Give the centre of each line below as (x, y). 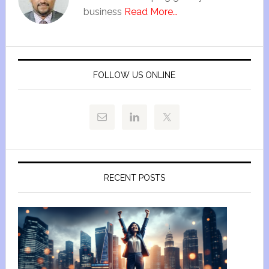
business (104, 12)
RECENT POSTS (134, 178)
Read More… (150, 12)
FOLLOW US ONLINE (134, 75)
